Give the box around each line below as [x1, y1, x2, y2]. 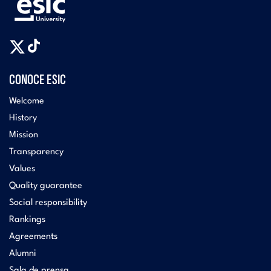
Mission [9, 130, 38, 140]
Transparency [9, 147, 64, 157]
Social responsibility [9, 198, 87, 207]
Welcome [9, 96, 44, 106]
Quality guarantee [9, 181, 82, 191]
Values [9, 164, 35, 174]
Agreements [9, 232, 57, 241]
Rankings [9, 215, 45, 224]
